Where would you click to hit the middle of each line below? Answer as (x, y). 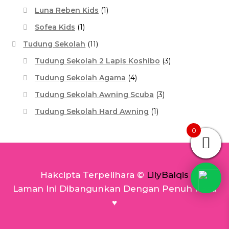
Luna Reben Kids (66, 10)
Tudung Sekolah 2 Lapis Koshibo (97, 61)
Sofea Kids (55, 27)
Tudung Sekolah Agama (80, 77)
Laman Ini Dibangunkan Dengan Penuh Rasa (114, 189)
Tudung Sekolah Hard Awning (91, 111)
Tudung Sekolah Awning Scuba (94, 94)
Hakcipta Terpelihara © (94, 175)
